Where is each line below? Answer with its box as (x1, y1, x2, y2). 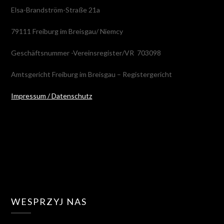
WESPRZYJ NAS (11, 196, 87, 207)
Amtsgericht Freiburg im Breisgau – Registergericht (11, 70, 172, 79)
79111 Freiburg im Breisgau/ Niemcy (11, 27, 123, 36)
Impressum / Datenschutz (11, 91, 92, 100)
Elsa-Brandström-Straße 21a (11, 5, 100, 14)
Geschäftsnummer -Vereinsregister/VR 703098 (11, 48, 161, 57)
